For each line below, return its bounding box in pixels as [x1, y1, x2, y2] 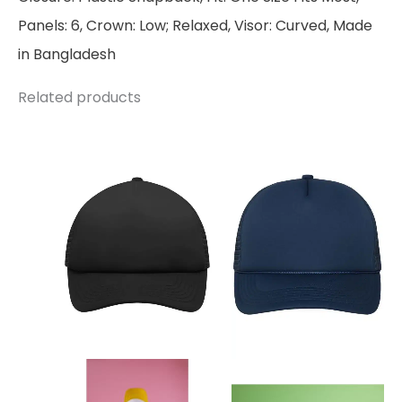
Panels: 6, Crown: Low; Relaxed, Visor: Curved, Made [18, 14, 372, 36]
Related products [18, 86, 141, 108]
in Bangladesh [18, 43, 116, 65]
